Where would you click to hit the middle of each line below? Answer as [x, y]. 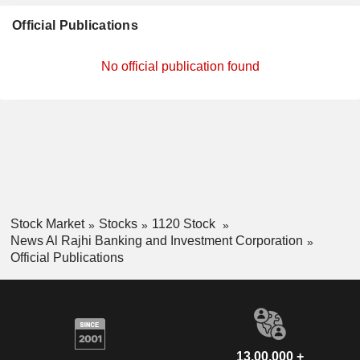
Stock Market [47, 224]
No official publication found [180, 66]
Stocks [118, 224]
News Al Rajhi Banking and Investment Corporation [156, 240]
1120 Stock [185, 224]
